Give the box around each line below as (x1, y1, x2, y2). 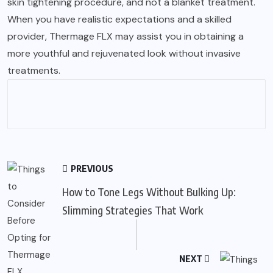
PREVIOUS (69, 162, 113, 174)
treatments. (7, 63, 60, 77)
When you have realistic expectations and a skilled (7, 12, 232, 26)
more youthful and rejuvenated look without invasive (7, 46, 241, 60)
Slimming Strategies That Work (62, 202, 203, 217)
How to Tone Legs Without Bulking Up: (62, 184, 236, 199)
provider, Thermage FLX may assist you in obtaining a (7, 29, 244, 43)
